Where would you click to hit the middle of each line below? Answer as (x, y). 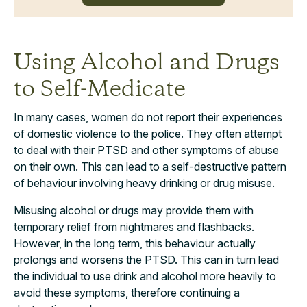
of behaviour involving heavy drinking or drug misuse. (144, 183)
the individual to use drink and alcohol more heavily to (145, 276)
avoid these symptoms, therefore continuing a (127, 292)
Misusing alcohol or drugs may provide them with (134, 210)
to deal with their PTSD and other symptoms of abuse (146, 150)
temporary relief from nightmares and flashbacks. (134, 226)
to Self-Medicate (100, 90)
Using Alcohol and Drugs (147, 63)
